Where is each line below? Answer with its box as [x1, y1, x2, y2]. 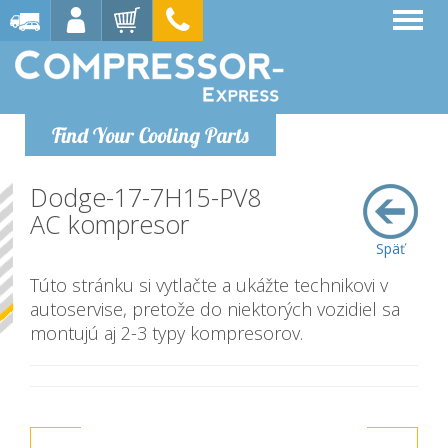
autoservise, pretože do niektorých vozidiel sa [30, 297, 400, 321]
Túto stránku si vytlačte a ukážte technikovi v [30, 273, 388, 297]
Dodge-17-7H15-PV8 [30, 180, 261, 214]
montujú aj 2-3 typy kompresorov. [30, 321, 303, 345]
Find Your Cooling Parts [52, 122, 249, 148]
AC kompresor [30, 207, 189, 241]
